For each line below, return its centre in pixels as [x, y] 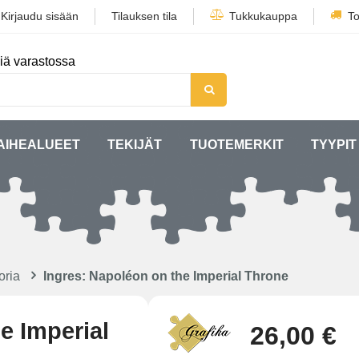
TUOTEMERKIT [236, 145]
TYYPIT [334, 145]
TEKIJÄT [135, 145]
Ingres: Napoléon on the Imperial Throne [166, 276]
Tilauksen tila [144, 16]
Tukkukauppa [263, 16]
